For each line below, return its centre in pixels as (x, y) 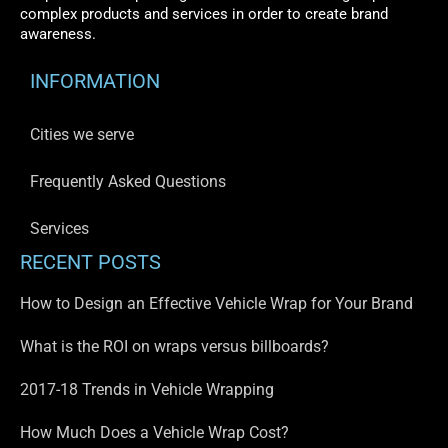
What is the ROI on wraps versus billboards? (174, 346)
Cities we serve (82, 134)
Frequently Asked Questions (128, 181)
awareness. (58, 34)
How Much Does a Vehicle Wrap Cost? (154, 432)
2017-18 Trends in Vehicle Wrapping (147, 389)
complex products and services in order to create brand (204, 14)
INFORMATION (95, 81)
